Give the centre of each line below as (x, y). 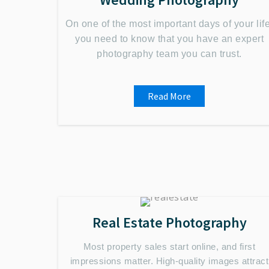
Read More (169, 96)
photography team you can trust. (169, 54)
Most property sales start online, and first (169, 246)
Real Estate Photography (169, 222)
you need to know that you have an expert (169, 39)
